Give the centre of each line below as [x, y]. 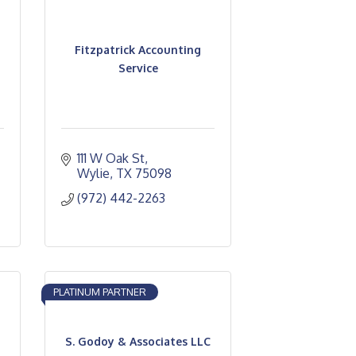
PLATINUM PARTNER [100, 292]
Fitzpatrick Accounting [138, 49]
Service [138, 68]
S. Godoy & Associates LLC [138, 341]
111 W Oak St [111, 158]
